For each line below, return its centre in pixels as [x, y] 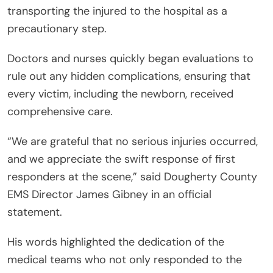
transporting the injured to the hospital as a [117, 11]
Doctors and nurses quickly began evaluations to [130, 58]
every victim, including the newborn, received [120, 94]
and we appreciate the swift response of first [121, 159]
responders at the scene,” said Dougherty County [132, 176]
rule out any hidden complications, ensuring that [129, 76]
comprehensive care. [60, 111]
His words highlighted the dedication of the [116, 242]
